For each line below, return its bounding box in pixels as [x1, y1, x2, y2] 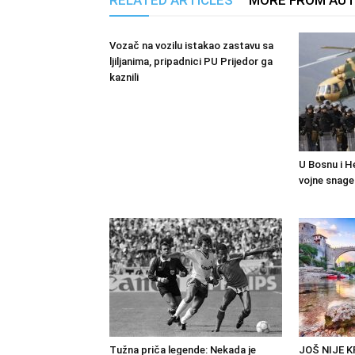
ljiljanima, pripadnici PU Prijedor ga [109, 55, 273, 67]
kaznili [109, 71, 139, 83]
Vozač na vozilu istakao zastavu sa [109, 40, 273, 52]
